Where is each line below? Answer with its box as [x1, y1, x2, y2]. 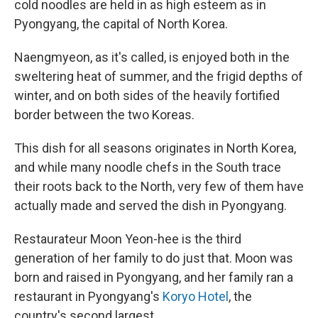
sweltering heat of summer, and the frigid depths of [14, 69, 303, 84]
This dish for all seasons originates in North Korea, [14, 141, 296, 155]
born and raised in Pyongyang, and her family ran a [14, 270, 293, 285]
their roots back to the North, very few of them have [14, 179, 304, 194]
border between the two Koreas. [14, 107, 194, 122]
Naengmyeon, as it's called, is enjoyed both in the [14, 50, 290, 65]
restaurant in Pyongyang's [14, 289, 163, 304]
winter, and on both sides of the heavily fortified [14, 88, 280, 103]
